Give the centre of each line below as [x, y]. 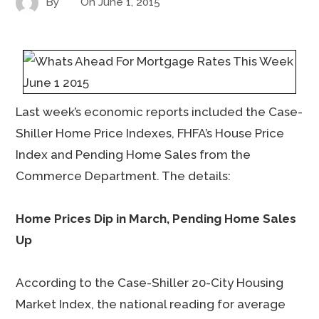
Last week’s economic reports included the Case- [159, 112]
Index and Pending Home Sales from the [134, 155]
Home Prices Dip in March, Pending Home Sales [156, 219]
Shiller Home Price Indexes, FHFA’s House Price [150, 133]
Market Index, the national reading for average [151, 304]
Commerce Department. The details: [124, 176]
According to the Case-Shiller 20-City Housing [150, 283]
